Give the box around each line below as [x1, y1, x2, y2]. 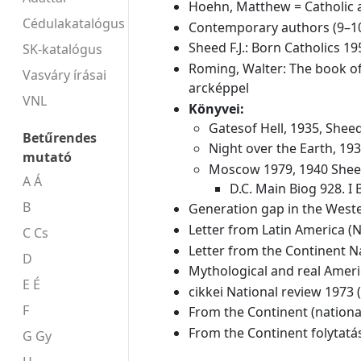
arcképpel [188, 79, 249, 98]
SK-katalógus [23, 39, 102, 58]
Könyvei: [188, 99, 244, 118]
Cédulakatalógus [23, 14, 125, 32]
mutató [23, 147, 72, 166]
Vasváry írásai [23, 65, 106, 84]
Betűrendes [23, 128, 97, 147]
